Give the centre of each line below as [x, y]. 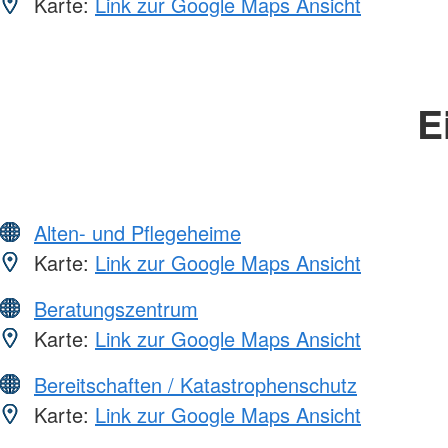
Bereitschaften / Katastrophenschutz [195, 384]
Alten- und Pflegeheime [137, 232]
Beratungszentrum [116, 308]
